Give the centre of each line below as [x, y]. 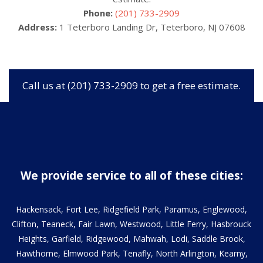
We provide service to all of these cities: [131, 175]
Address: [37, 27]
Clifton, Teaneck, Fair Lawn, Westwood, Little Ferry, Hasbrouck [131, 224]
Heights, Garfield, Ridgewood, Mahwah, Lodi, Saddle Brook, [131, 238]
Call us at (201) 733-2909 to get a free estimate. [131, 85]
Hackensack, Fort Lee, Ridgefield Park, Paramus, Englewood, [131, 209]
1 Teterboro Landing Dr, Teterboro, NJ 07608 [151, 27]
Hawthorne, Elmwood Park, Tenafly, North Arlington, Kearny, [131, 253]
